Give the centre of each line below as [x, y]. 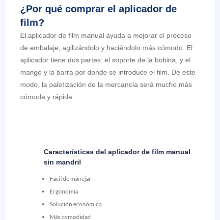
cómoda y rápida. [47, 97]
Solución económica [75, 204]
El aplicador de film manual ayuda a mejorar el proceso [106, 36]
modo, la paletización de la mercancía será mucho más [106, 85]
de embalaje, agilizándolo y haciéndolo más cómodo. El [107, 48]
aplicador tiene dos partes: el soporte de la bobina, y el [106, 60]
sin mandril [62, 162]
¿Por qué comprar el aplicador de [99, 9]
